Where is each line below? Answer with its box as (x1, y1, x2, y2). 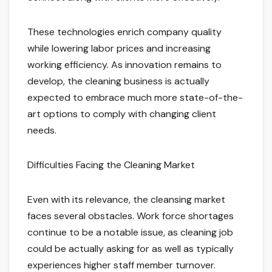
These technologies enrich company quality (27, 25, 222, 39)
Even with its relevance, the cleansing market (27, 193, 225, 206)
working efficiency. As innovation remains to (27, 58, 222, 72)
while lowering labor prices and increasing (27, 42, 211, 55)
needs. (27, 124, 56, 137)
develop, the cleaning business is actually (27, 75, 209, 88)
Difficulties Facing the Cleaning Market (27, 158, 195, 172)
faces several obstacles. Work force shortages (27, 209, 234, 223)
